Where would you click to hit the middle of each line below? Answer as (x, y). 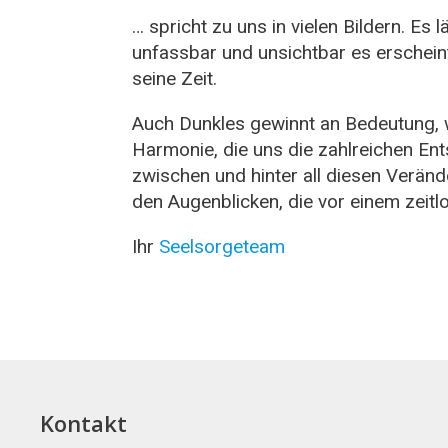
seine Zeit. (174, 79)
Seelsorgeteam (222, 247)
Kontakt (83, 422)
